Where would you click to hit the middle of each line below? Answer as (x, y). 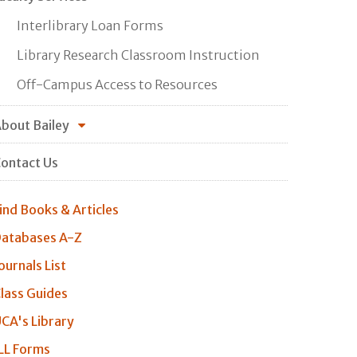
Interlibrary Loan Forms (90, 25)
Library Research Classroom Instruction (138, 55)
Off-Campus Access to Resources (117, 84)
